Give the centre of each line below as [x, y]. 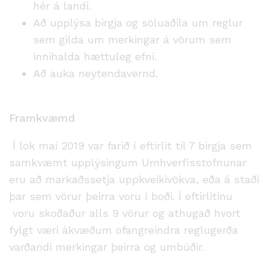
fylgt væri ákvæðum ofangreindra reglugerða [124, 230]
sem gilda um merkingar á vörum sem [132, 39]
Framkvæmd [42, 118]
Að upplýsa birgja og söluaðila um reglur [138, 23]
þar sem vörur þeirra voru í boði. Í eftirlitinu [121, 196]
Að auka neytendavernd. [96, 73]
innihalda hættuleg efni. [95, 56]
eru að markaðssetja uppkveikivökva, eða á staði [134, 179]
